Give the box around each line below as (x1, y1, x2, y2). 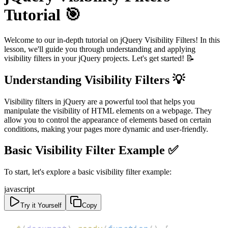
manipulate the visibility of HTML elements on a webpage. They (4, 106, 212, 115)
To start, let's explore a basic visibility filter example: (4, 167, 172, 177)
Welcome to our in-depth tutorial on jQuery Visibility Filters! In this (4, 35, 220, 44)
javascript (4, 185, 35, 194)
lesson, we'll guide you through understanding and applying (4, 44, 195, 53)
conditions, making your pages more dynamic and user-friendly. (4, 124, 208, 133)
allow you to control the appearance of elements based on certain (4, 115, 211, 124)
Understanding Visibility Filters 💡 (4, 73, 185, 87)
